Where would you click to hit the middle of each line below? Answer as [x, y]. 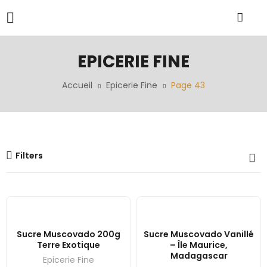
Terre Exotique [68, 245]
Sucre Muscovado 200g [68, 235]
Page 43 [188, 85]
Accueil [77, 85]
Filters [29, 156]
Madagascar [199, 256]
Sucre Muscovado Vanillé [199, 235]
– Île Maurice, [199, 245]
